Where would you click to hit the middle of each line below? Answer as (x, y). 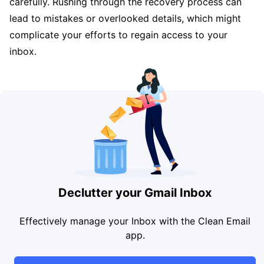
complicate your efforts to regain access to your (118, 35)
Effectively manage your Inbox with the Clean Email (135, 221)
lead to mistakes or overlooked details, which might (125, 18)
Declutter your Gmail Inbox (135, 193)
